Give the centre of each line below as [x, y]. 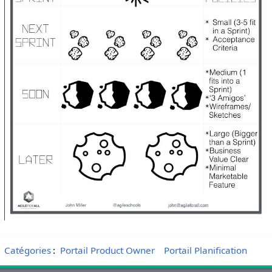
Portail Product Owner [107, 250]
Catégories [27, 250]
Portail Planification [205, 250]
